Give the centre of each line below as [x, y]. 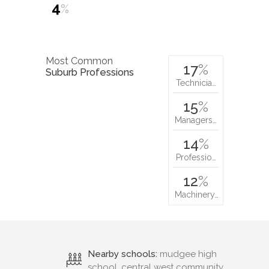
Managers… [196, 120]
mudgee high [187, 254]
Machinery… [197, 194]
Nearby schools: [122, 254]
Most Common [79, 61]
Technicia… [196, 83]
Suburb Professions [90, 73]
